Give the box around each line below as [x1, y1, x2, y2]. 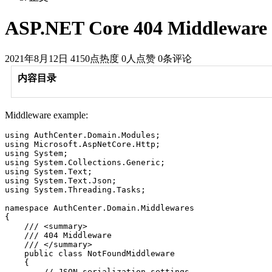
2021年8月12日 [5, 53, 68, 64]
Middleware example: [5, 109, 88, 120]
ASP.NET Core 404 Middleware [5, 17, 267, 39]
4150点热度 [70, 53, 119, 64]
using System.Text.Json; [5, 175, 117, 185]
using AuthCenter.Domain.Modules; [5, 130, 160, 140]
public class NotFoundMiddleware [5, 248, 175, 258]
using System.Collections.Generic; [5, 157, 165, 167]
